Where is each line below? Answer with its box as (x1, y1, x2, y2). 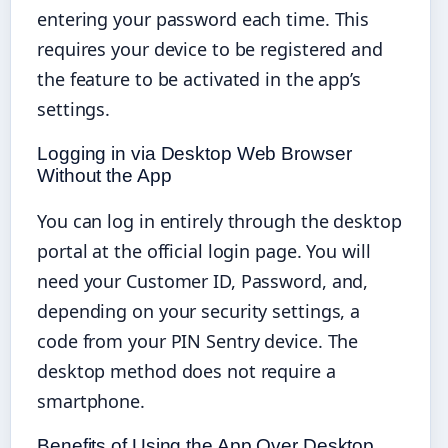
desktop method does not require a (37, 358, 336, 383)
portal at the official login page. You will (37, 238, 371, 263)
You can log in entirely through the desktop (37, 208, 402, 233)
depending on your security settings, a (37, 298, 361, 323)
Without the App (37, 164, 172, 186)
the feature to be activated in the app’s (37, 66, 361, 91)
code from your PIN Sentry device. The (37, 328, 359, 353)
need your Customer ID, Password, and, (37, 268, 369, 293)
